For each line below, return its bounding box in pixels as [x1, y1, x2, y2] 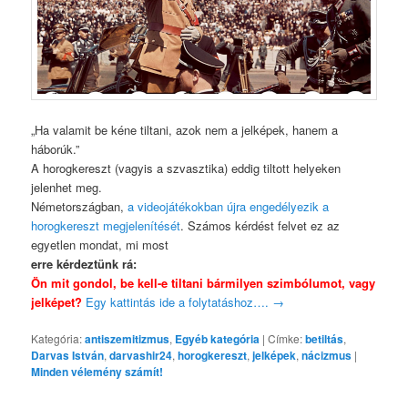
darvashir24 [109, 346, 173, 363]
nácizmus [301, 346, 352, 363]
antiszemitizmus [85, 330, 170, 347]
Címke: [268, 330, 303, 346]
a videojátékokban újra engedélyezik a [127, 197, 330, 215]
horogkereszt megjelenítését [31, 216, 181, 234]
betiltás [305, 330, 344, 347]
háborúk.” [31, 139, 80, 158]
